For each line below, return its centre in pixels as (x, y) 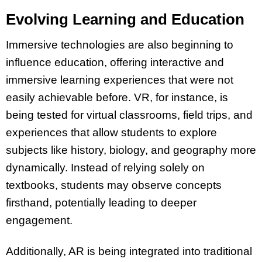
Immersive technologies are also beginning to (120, 44)
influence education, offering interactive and (115, 62)
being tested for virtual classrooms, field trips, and (129, 115)
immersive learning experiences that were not (120, 80)
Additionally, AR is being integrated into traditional (129, 251)
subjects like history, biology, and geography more (131, 150)
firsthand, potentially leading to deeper (101, 202)
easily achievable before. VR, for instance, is (117, 97)
